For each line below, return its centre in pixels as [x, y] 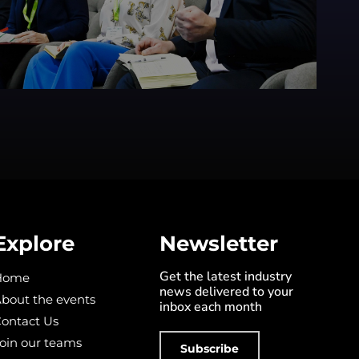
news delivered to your [226, 292]
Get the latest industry [225, 277]
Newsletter [218, 244]
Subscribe [209, 349]
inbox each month [210, 307]
